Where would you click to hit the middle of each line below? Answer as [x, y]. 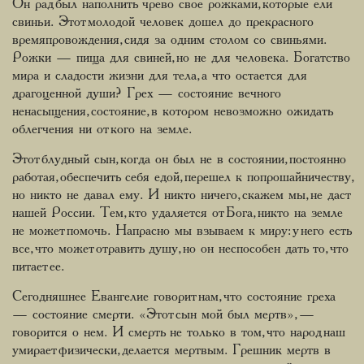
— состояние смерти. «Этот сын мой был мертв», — [163, 315]
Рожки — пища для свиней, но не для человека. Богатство [181, 58]
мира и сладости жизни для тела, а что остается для [160, 76]
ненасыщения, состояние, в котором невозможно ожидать [172, 112]
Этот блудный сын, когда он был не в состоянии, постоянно [179, 160]
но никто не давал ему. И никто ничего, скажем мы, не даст [180, 195]
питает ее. [38, 267]
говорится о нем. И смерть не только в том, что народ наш [181, 333]
